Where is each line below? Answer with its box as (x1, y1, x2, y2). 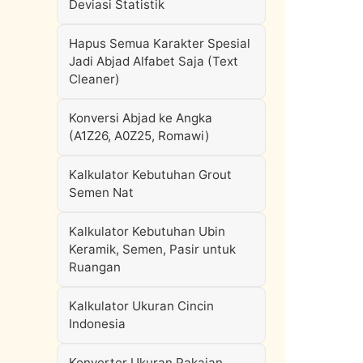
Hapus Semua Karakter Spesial (69, 36, 250, 51)
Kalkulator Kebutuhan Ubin (69, 224, 225, 239)
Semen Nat (69, 185, 134, 200)
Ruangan (69, 259, 121, 275)
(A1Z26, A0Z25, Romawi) (69, 128, 210, 143)
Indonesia (69, 316, 126, 331)
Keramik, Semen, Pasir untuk (69, 241, 236, 257)
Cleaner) (69, 71, 120, 87)
